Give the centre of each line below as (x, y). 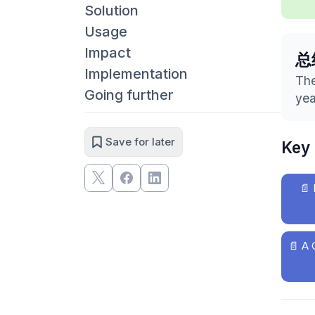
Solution (111, 10)
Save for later (140, 141)
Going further (129, 95)
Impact (108, 52)
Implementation (136, 73)
